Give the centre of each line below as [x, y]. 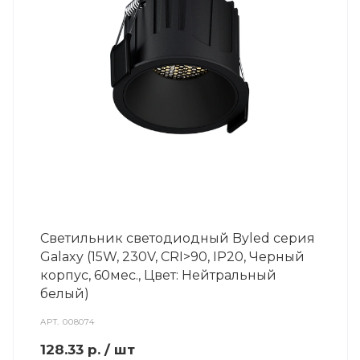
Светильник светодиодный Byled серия [178, 238]
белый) [65, 294]
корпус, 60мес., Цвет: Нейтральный [158, 275]
